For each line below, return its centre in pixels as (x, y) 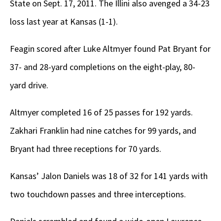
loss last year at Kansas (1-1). (64, 22)
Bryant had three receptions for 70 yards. (86, 149)
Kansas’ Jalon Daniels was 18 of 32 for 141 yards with (109, 176)
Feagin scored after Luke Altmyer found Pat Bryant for (110, 49)
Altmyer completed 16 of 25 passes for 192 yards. (101, 112)
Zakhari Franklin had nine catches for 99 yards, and (103, 131)
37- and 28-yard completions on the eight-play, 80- (103, 67)
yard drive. (29, 85)
